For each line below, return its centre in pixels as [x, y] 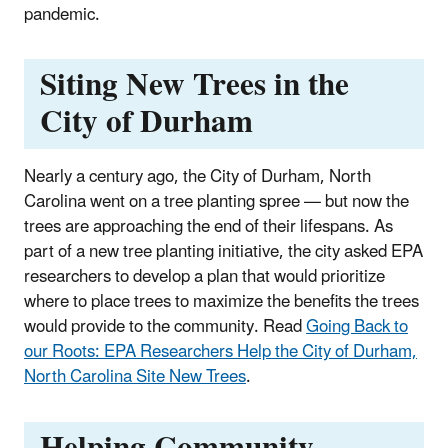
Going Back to [357, 327]
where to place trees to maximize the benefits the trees [221, 302]
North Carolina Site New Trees [135, 377]
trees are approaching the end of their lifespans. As [208, 227]
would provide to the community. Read [165, 327]
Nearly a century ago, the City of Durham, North [197, 177]
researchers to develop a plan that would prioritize [204, 277]
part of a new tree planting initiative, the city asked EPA [223, 252]
